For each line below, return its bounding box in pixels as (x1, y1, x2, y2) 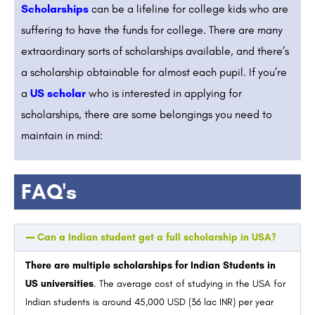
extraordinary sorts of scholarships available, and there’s (21, 44, 289, 58)
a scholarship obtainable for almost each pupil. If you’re (21, 65, 287, 79)
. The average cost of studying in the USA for (94, 278, 285, 290)
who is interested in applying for (86, 86, 242, 101)
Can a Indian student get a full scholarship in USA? (37, 231, 276, 244)
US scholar (30, 86, 86, 101)
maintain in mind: (21, 129, 103, 143)
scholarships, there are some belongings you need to (21, 108, 272, 122)
